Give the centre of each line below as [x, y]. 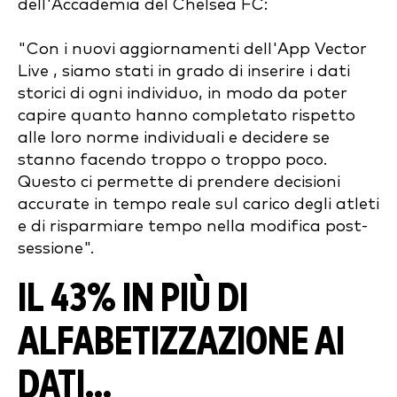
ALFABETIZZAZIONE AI [181, 342]
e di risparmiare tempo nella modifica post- [193, 226]
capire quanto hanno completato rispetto [187, 115]
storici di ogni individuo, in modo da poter [183, 93]
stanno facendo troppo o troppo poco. [172, 160]
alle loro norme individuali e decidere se [174, 137]
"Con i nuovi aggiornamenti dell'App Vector [192, 49]
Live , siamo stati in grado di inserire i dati [184, 71]
